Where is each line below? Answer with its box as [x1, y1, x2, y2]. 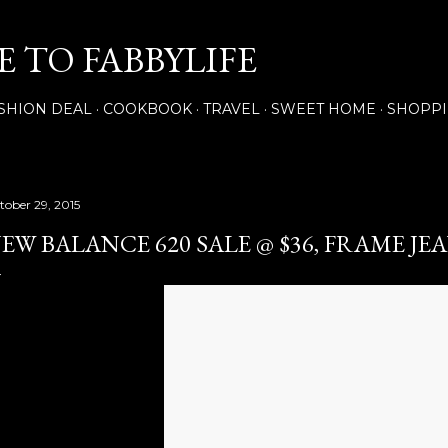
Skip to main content [142, 12, 306, 38]
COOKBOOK [103, 100, 192, 118]
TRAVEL [203, 100, 260, 118]
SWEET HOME [271, 100, 376, 118]
